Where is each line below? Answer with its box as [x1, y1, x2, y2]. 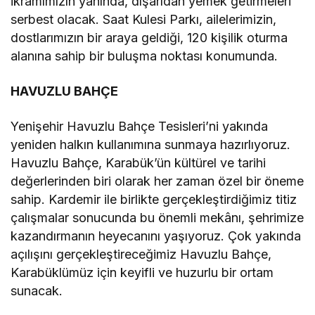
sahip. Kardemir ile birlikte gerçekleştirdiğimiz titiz [11, 192, 297, 207]
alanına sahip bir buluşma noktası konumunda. [11, 49, 278, 64]
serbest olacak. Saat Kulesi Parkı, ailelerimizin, [11, 12, 277, 27]
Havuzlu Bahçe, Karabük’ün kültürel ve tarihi [11, 155, 266, 171]
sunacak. [11, 283, 63, 299]
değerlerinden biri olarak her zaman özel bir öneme [11, 174, 304, 189]
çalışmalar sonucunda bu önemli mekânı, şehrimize [11, 210, 304, 226]
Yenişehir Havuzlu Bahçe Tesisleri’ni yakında [11, 119, 269, 134]
